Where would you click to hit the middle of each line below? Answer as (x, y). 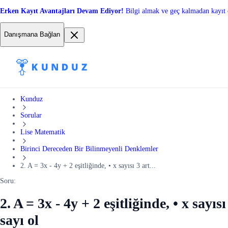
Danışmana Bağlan (32, 35)
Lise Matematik (43, 132)
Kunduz (32, 99)
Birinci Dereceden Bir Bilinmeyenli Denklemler (89, 149)
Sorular (31, 116)
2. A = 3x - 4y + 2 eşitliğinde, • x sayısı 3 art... (88, 165)
